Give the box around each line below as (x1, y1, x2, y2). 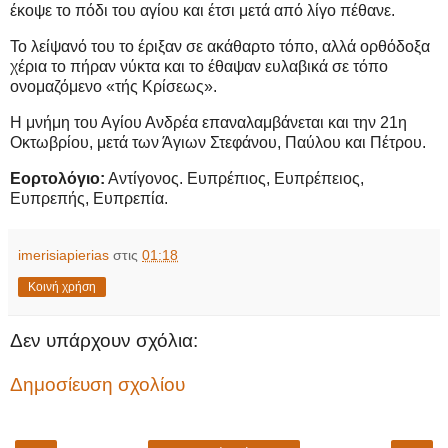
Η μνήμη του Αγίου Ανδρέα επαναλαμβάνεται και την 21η (10, 114, 407, 132)
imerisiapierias (18, 246, 109, 263)
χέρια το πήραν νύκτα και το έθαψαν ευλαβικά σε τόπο (10, 58, 388, 76)
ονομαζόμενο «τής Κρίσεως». (10, 78, 217, 96)
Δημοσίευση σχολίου (10, 373, 185, 395)
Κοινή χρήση (28, 279, 96, 294)
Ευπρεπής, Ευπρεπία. (10, 189, 168, 207)
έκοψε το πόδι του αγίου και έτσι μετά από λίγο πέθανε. (10, 2, 395, 20)
